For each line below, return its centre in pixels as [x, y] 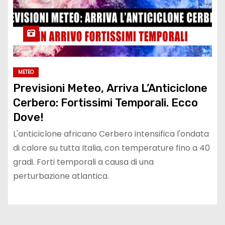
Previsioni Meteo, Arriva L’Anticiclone [110, 88]
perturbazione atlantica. [61, 176]
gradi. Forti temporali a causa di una [83, 162]
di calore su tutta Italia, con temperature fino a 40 [111, 148]
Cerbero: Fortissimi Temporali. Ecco [105, 103]
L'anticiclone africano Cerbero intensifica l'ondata [111, 134]
